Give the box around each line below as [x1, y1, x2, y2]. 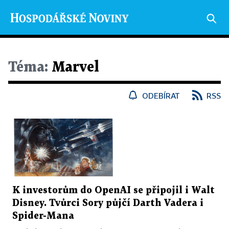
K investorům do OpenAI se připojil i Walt [12, 186, 215, 195]
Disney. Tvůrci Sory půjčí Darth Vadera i [12, 198, 203, 208]
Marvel [48, 61, 99, 74]
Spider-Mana [12, 211, 74, 220]
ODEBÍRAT [142, 91, 180, 100]
